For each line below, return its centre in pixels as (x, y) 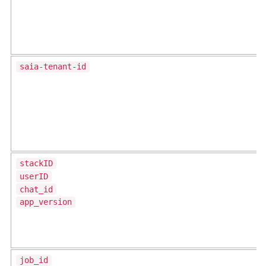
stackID (36, 164)
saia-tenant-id (53, 67)
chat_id (36, 189)
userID (34, 176)
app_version (46, 202)
